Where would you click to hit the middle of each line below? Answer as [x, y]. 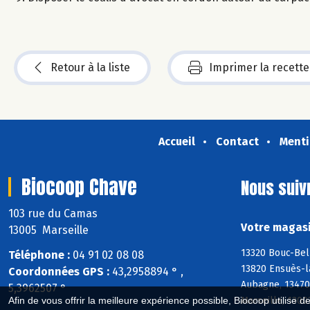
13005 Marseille [48, 230]
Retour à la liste [90, 67]
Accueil [176, 141]
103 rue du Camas [54, 213]
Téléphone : [39, 255]
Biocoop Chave [79, 186]
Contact [237, 141]
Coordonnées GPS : [59, 272]
